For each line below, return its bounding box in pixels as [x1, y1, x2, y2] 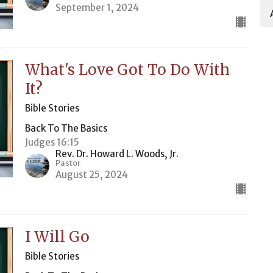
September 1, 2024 [55, 2, 139, 13]
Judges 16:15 [24, 136, 79, 148]
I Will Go [24, 227, 90, 246]
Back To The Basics [24, 122, 107, 134]
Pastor [55, 158, 80, 168]
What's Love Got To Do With [24, 60, 230, 79]
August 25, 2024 [55, 169, 128, 180]
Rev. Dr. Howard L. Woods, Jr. [55, 148, 179, 160]
